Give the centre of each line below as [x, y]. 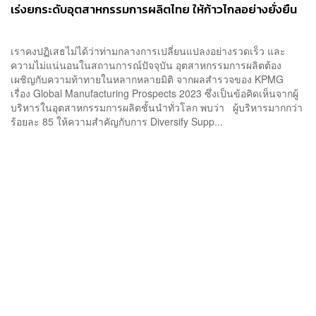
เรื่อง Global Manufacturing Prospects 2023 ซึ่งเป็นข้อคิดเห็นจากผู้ [154, 93]
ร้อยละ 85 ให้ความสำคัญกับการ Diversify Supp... [117, 121]
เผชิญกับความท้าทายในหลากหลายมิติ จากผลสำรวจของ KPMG [147, 79]
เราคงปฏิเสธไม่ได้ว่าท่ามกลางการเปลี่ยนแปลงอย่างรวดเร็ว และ [148, 50]
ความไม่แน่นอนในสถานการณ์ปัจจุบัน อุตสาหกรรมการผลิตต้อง [146, 65]
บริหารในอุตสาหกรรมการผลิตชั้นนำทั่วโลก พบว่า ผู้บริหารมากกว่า [157, 107]
